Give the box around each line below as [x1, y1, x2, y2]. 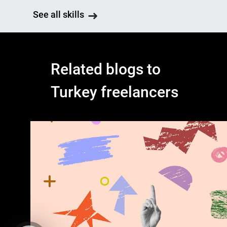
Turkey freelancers [51, 83, 178, 101]
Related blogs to [51, 60, 161, 78]
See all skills [32, 9, 84, 20]
